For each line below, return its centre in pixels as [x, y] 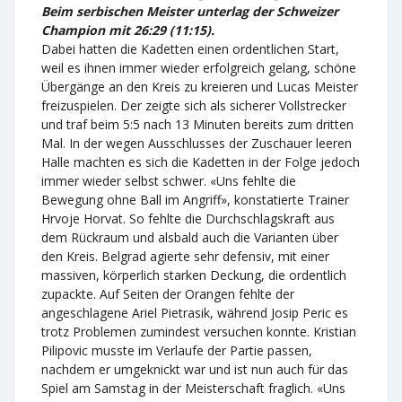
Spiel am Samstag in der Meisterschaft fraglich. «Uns [193, 388]
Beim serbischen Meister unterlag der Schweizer [190, 11]
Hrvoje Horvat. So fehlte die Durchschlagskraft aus [188, 218]
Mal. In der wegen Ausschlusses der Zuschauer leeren [197, 143]
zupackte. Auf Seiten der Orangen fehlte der [168, 294]
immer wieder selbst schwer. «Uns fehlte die [169, 181]
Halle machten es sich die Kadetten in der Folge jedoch [201, 162]
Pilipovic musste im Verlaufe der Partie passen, [177, 350]
